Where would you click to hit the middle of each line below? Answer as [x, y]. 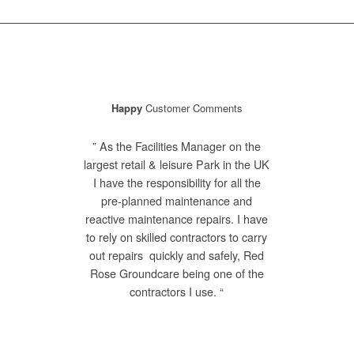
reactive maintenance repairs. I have [177, 219]
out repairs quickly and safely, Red [177, 256]
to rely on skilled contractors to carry [177, 237]
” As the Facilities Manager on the [177, 147]
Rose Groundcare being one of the [177, 274]
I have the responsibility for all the [177, 183]
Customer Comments [194, 108]
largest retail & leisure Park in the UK [177, 165]
